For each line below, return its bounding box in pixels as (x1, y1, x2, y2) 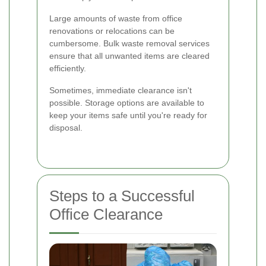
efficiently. (49, 64, 86, 74)
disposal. (49, 123, 83, 133)
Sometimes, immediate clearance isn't (49, 85, 192, 96)
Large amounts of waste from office (49, 14, 182, 24)
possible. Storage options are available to (49, 98, 204, 108)
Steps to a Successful (49, 187, 195, 205)
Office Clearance (49, 205, 163, 224)
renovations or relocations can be (49, 26, 175, 36)
